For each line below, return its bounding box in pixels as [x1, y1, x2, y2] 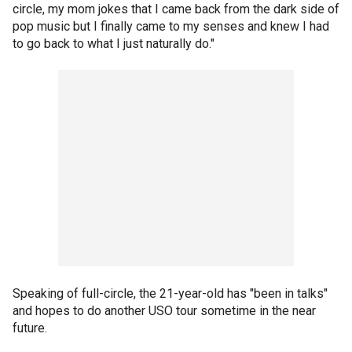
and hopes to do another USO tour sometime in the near [13, 303, 316, 318]
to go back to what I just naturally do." [13, 36, 214, 51]
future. [13, 321, 47, 335]
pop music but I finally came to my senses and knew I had [13, 19, 329, 34]
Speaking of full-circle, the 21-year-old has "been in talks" [13, 286, 328, 301]
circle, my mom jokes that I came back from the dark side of [13, 2, 339, 16]
